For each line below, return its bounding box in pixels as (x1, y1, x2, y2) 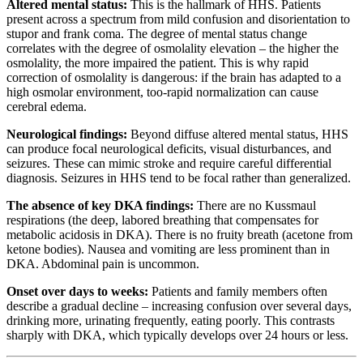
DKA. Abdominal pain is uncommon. (6, 257, 199, 271)
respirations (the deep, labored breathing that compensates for (6, 213, 318, 228)
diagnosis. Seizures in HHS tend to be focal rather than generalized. (6, 171, 351, 186)
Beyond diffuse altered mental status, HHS (127, 127, 348, 142)
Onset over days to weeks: (6, 284, 148, 299)
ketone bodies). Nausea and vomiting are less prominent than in (6, 242, 330, 257)
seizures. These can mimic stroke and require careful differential (6, 156, 331, 171)
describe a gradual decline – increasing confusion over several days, (6, 299, 352, 314)
